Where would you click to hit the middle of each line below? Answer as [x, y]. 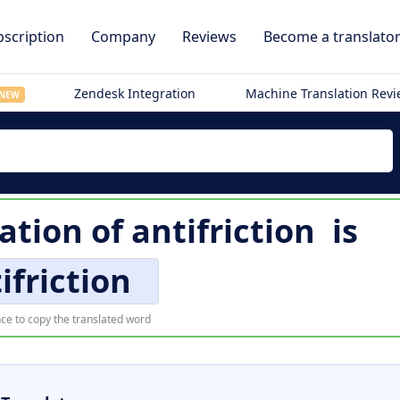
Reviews [209, 37]
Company [123, 37]
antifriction [223, 231]
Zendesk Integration [135, 93]
